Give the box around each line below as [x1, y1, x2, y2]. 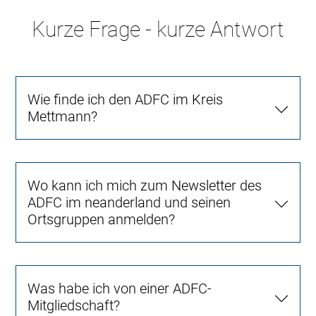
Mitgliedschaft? [28, 296, 121, 314]
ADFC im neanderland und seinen [28, 193, 231, 211]
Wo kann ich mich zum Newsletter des [28, 176, 262, 194]
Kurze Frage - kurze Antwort [32, 16, 284, 42]
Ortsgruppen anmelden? [28, 210, 176, 228]
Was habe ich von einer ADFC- [28, 279, 212, 297]
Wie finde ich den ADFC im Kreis [28, 90, 224, 108]
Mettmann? [28, 107, 98, 125]
